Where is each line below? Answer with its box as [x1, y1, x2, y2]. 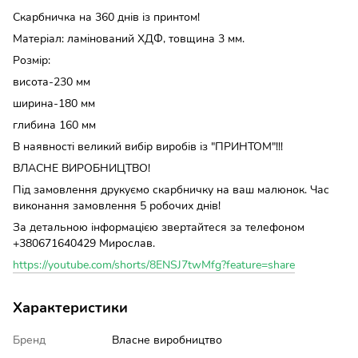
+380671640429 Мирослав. [13, 235, 155, 251]
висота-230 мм [13, 74, 90, 89]
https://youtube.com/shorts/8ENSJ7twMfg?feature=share [13, 257, 295, 272]
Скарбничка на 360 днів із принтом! [13, 9, 200, 25]
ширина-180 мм [13, 95, 95, 111]
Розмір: [13, 52, 50, 68]
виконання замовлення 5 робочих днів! [13, 197, 221, 213]
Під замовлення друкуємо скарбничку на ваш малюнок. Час [13, 181, 329, 197]
